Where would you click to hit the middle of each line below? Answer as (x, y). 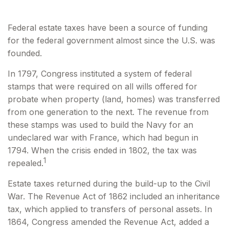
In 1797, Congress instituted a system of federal (100, 74)
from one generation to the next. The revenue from (108, 112)
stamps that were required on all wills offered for (102, 86)
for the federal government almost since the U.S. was (111, 40)
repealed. (26, 163)
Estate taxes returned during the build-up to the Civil (109, 184)
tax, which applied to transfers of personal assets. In (110, 209)
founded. (25, 53)
